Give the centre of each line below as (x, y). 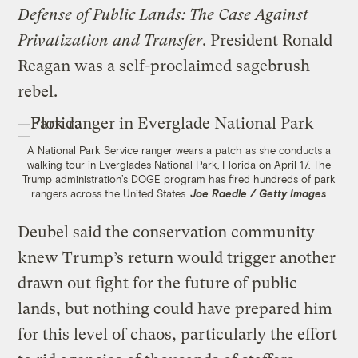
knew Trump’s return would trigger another (177, 258)
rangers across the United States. (111, 194)
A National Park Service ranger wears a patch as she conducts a (179, 151)
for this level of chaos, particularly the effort (178, 335)
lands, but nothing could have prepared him (175, 309)
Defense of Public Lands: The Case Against (163, 15)
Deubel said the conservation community (167, 233)
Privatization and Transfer (110, 41)
